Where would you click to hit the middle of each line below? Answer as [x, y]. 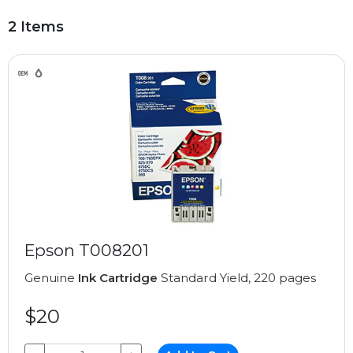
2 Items [36, 27]
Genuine [51, 278]
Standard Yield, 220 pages [237, 278]
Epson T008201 [87, 250]
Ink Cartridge [118, 278]
